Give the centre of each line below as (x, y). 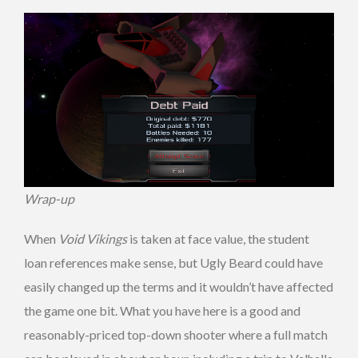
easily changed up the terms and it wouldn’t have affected (179, 287)
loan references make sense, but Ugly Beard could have (173, 263)
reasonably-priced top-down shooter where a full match (176, 335)
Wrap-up (49, 199)
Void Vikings (93, 239)
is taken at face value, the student (218, 239)
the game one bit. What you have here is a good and (162, 311)
